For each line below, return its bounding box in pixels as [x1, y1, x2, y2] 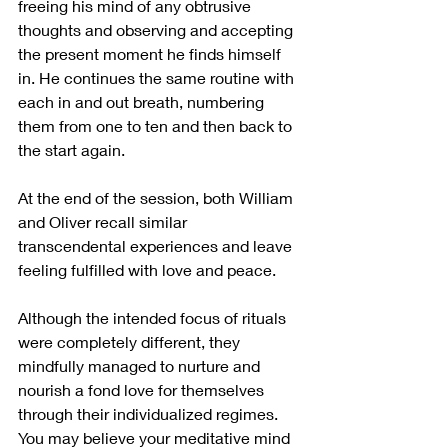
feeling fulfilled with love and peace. [18, 259, 280, 279]
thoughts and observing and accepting [18, 19, 297, 39]
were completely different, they [18, 331, 244, 351]
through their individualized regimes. [18, 403, 282, 423]
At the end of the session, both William [18, 187, 297, 207]
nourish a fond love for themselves [18, 379, 268, 399]
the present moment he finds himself [18, 43, 285, 63]
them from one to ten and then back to [18, 115, 296, 135]
